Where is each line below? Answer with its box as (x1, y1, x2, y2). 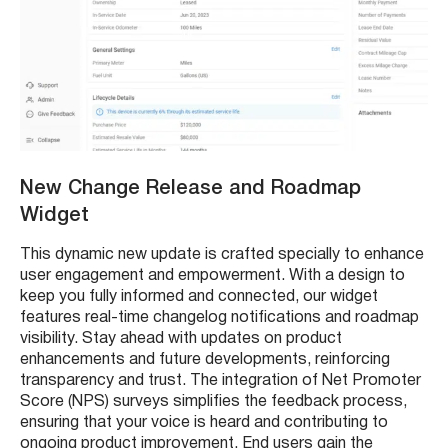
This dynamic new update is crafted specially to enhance (20, 248, 424, 263)
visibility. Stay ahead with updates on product (20, 332, 342, 347)
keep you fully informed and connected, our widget (20, 290, 378, 305)
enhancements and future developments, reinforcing (20, 353, 390, 368)
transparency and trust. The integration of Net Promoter (20, 374, 421, 389)
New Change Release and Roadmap (20, 180, 361, 199)
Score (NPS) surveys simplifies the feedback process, (20, 395, 407, 410)
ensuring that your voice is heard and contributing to (20, 416, 388, 431)
